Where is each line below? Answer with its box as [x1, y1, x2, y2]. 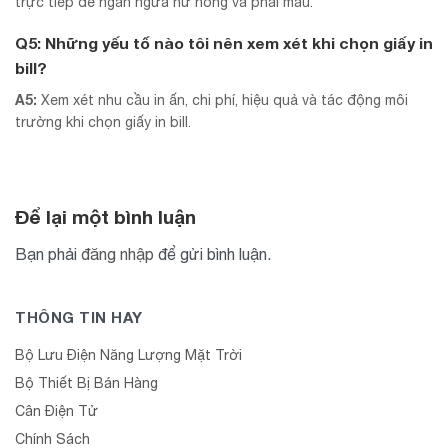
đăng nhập [81, 244, 154, 263]
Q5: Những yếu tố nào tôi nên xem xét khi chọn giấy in [15, 33, 433, 52]
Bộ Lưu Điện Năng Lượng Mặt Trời [15, 347, 242, 364]
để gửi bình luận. [154, 244, 271, 263]
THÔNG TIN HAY [15, 308, 143, 327]
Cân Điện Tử [15, 403, 98, 420]
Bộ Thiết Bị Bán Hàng [15, 375, 158, 392]
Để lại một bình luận [15, 205, 201, 228]
